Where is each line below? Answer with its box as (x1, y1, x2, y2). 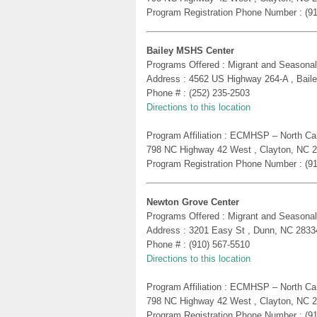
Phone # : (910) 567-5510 (146, 238, 250, 250)
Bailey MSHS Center (146, 45, 234, 56)
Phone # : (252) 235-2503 (146, 87, 250, 98)
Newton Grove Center (146, 196, 239, 207)
